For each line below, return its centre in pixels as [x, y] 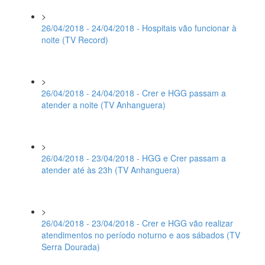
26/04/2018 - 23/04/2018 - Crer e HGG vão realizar [137, 223]
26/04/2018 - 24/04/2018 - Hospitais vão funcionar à [139, 28]
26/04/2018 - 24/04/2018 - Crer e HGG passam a [134, 93]
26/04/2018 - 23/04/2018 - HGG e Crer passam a [134, 158]
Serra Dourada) [71, 247]
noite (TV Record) [75, 40]
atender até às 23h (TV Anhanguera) [111, 170]
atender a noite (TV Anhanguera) [104, 105]
